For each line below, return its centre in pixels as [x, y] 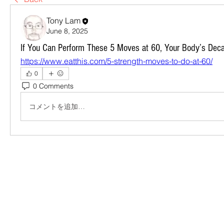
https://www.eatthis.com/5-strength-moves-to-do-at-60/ [116, 61]
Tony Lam [63, 20]
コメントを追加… [57, 106]
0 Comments [53, 86]
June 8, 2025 [67, 31]
